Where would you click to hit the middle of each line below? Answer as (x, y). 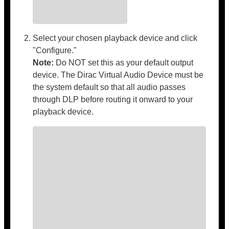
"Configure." (55, 50)
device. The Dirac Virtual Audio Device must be (118, 75)
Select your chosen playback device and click (115, 38)
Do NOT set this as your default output (124, 63)
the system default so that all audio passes (109, 87)
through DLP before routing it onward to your (113, 99)
